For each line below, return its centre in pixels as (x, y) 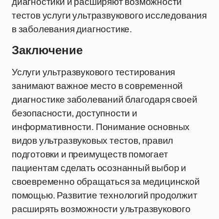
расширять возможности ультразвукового (101, 209)
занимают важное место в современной (98, 86)
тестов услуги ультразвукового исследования (109, 15)
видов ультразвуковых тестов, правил (93, 140)
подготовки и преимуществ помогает (90, 154)
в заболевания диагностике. (72, 29)
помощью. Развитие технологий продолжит (105, 195)
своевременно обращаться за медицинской (106, 181)
